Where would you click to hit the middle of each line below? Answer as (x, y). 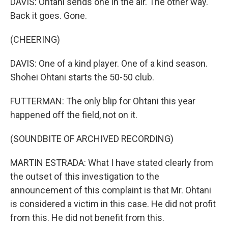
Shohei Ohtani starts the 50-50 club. (82, 77)
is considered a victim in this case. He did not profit (113, 204)
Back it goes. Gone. (49, 16)
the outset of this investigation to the (85, 176)
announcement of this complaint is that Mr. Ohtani (111, 190)
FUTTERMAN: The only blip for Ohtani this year (103, 101)
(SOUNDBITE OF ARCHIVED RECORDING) (92, 139)
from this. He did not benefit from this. (87, 218)
